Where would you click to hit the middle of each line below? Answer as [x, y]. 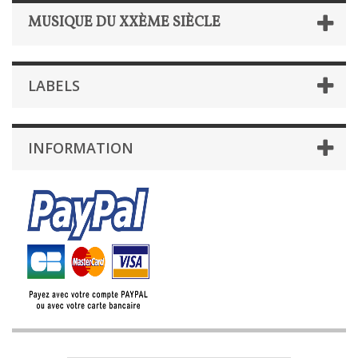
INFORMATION [81, 148]
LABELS [54, 86]
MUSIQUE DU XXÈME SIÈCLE [124, 23]
